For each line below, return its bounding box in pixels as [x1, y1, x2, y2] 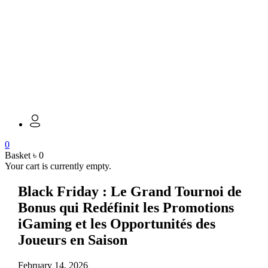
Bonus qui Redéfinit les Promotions [17, 200, 234, 216]
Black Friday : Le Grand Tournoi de [17, 184, 242, 200]
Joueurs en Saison [17, 232, 127, 248]
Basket [5, 150, 31, 161]
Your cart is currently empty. [5, 161, 111, 172]
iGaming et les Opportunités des [17, 216, 215, 232]
